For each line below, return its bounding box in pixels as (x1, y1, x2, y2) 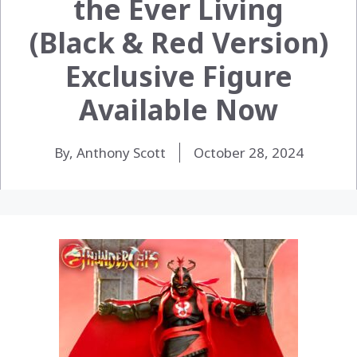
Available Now (79, 90, 278, 128)
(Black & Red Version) (29, 23, 328, 61)
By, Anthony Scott (53, 143, 166, 162)
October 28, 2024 (193, 143, 304, 162)
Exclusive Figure (65, 57, 292, 95)
